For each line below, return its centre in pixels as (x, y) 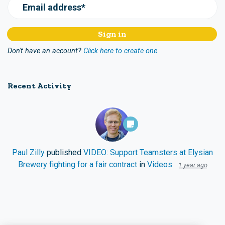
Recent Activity (39, 85)
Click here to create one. (121, 51)
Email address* (54, 7)
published (64, 152)
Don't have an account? (44, 51)
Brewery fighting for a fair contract (77, 164)
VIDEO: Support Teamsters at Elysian (148, 152)
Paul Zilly (28, 152)
